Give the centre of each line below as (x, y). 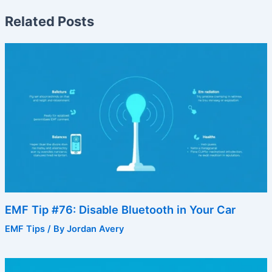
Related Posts (49, 21)
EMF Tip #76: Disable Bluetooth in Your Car (120, 210)
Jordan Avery (95, 229)
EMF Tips (25, 229)
